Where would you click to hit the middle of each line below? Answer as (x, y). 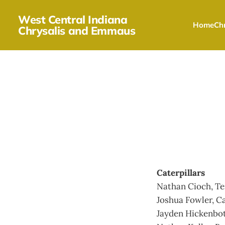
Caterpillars (181, 173)
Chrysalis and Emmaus (77, 31)
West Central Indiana (73, 20)
